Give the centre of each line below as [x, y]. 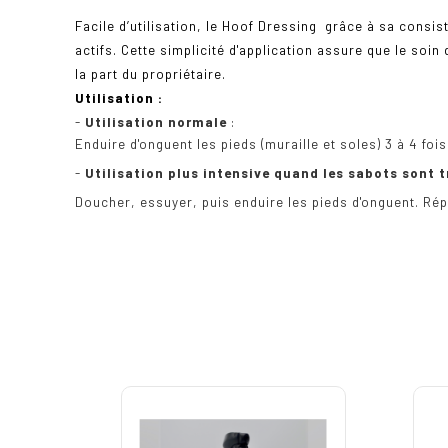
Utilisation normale [156, 122]
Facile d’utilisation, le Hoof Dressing [196, 26]
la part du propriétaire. [150, 74]
